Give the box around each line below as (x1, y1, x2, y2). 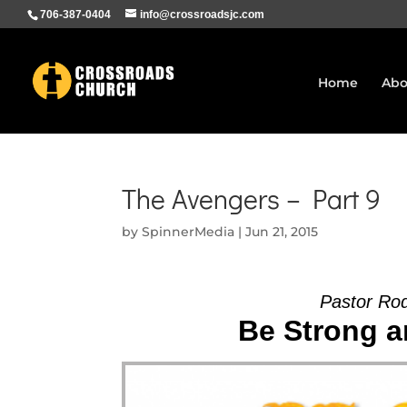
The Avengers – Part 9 (122, 181, 382, 216)
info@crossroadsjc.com (140, 8, 264, 21)
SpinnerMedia (142, 223, 235, 240)
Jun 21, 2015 (245, 223, 319, 240)
